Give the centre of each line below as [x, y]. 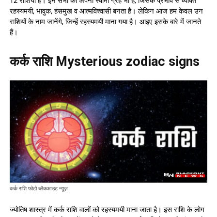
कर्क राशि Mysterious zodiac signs [105, 62]
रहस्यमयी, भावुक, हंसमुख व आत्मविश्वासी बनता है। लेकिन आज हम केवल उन [106, 11]
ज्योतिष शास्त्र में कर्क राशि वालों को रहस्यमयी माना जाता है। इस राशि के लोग [107, 209]
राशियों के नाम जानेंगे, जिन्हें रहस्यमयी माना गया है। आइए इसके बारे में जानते [105, 22]
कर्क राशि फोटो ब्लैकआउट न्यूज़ [39, 188]
